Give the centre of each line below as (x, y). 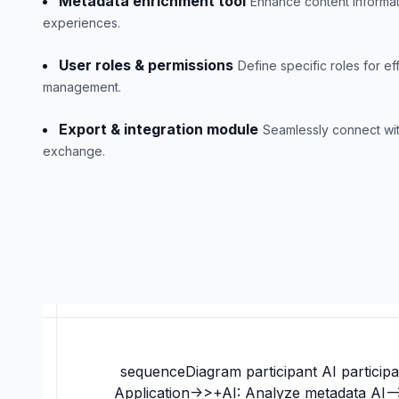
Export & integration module (159, 129)
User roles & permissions (146, 65)
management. (82, 87)
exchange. (74, 151)
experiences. (81, 23)
